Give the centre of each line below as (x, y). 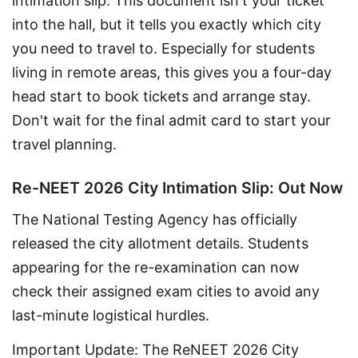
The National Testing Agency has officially (157, 220)
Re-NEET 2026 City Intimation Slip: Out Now (177, 187)
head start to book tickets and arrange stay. (163, 97)
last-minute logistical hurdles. (111, 316)
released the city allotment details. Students (162, 244)
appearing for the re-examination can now (158, 268)
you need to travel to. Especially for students (165, 49)
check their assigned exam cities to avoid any (168, 292)
